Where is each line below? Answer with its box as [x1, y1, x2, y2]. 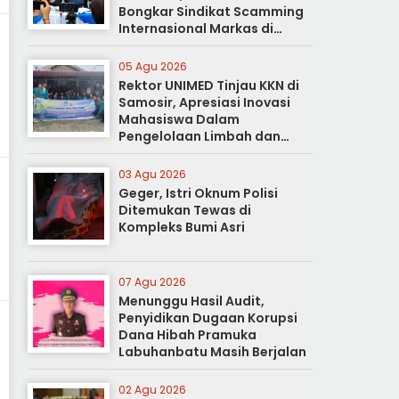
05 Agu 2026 [118, 59, 188, 74]
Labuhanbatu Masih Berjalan [118, 343, 307, 361]
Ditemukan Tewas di [118, 201, 252, 219]
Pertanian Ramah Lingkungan [118, 144, 312, 162]
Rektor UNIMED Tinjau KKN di [118, 77, 300, 94]
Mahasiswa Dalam [118, 110, 240, 128]
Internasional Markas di [118, 20, 274, 37]
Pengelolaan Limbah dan [118, 127, 281, 145]
